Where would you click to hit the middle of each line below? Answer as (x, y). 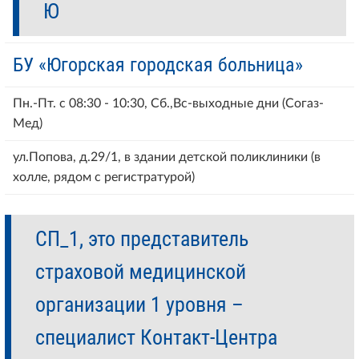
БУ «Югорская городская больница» (158, 65)
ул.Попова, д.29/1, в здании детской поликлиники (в (167, 157)
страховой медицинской (141, 272)
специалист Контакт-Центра (156, 338)
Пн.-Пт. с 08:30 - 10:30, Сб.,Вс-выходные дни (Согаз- (168, 103)
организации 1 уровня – (139, 305)
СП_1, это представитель (142, 239)
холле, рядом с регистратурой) (104, 177)
